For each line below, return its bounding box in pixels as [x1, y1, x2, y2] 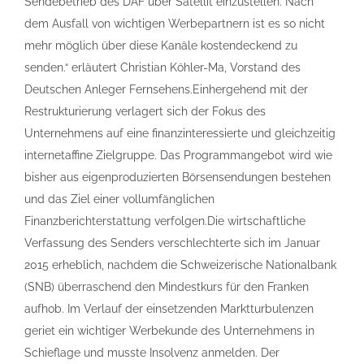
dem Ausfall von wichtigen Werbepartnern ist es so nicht [24, 17, 325, 30]
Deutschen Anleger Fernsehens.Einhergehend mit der [24, 83, 308, 96]
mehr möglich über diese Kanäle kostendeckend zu [24, 39, 297, 52]
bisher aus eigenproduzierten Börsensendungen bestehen [24, 171, 331, 184]
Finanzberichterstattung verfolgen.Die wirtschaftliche [24, 214, 305, 227]
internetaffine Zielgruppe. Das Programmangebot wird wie [24, 149, 332, 162]
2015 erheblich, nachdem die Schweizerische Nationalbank [24, 258, 336, 271]
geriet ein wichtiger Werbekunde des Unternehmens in [24, 324, 314, 337]
